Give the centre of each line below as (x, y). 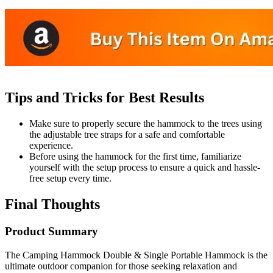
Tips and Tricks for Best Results (105, 98)
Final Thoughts (52, 204)
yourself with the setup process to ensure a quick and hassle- (145, 168)
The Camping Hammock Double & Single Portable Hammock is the (136, 255)
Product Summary (51, 232)
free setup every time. (70, 179)
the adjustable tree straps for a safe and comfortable (127, 135)
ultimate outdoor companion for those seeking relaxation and (121, 266)
